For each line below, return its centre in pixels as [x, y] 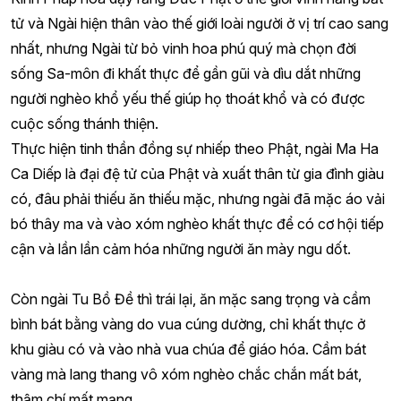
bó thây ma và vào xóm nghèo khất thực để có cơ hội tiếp [197, 224]
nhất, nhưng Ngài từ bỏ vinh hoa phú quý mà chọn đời [183, 48]
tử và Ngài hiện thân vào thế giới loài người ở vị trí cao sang [200, 23]
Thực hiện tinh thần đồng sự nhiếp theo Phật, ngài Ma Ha [195, 149]
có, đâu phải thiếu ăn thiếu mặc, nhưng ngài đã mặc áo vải [198, 199]
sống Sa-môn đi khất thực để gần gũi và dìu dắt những [186, 73]
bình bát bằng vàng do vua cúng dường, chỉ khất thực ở [188, 324]
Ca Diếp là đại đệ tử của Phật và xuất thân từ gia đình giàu [197, 174]
